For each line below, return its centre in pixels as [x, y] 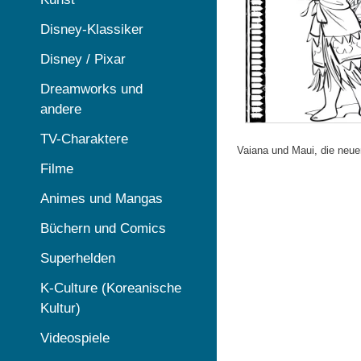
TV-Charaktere [84, 139]
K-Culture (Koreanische [111, 288]
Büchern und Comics [103, 228]
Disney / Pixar [83, 59]
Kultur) [60, 308]
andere [61, 109]
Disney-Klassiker [92, 29]
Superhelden [78, 258]
